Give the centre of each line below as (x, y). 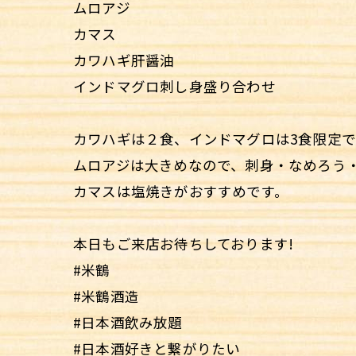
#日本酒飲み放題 (128, 322)
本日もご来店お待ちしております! (184, 243)
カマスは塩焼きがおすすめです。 (181, 191)
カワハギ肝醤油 (124, 60)
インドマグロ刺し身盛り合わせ (174, 86)
